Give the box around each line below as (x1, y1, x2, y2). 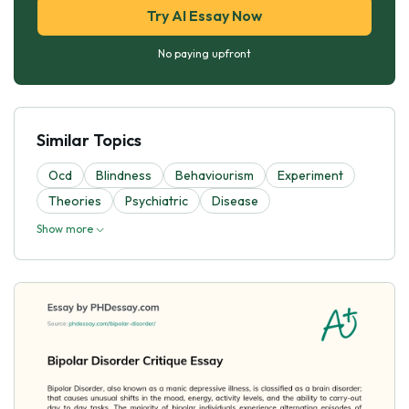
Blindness (96, 166, 152, 184)
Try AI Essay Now (147, 5, 262, 25)
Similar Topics (37, 129, 142, 151)
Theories (48, 192, 101, 209)
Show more (37, 221, 96, 236)
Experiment (278, 166, 343, 184)
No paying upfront (158, 46, 251, 60)
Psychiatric (125, 192, 188, 209)
